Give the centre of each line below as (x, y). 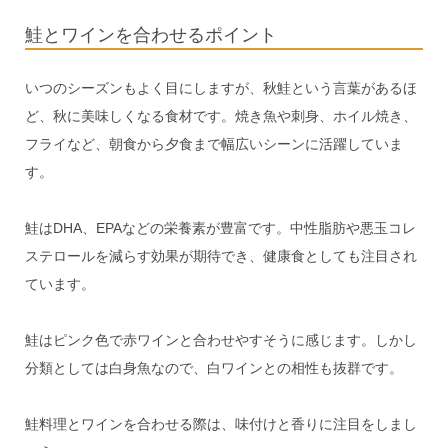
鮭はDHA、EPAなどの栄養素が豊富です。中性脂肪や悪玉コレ (220, 228)
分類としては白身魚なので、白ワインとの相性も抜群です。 (213, 368)
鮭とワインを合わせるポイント (150, 34)
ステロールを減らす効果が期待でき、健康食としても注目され (220, 256)
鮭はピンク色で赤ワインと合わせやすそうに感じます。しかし (220, 340)
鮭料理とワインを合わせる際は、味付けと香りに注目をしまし (220, 424)
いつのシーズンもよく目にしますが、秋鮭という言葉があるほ (220, 88)
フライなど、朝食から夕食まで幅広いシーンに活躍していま (213, 144)
